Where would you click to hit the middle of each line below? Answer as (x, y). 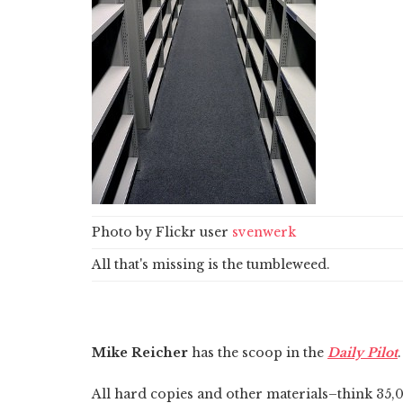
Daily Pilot (363, 352)
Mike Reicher (140, 352)
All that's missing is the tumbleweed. (211, 264)
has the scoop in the (258, 352)
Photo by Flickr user (162, 232)
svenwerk (264, 232)
